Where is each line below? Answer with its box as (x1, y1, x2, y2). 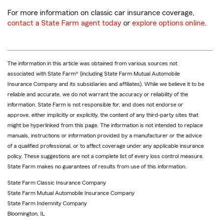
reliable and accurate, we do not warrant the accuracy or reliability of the (7, 91, 188, 98)
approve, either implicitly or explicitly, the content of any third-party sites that (7, 112, 198, 118)
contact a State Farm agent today (7, 19, 121, 27)
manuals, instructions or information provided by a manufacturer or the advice (7, 133, 202, 139)
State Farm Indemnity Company (7, 200, 87, 207)
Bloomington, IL (7, 211, 45, 217)
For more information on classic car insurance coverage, (7, 9, 194, 17)
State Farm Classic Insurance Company (7, 180, 106, 186)
